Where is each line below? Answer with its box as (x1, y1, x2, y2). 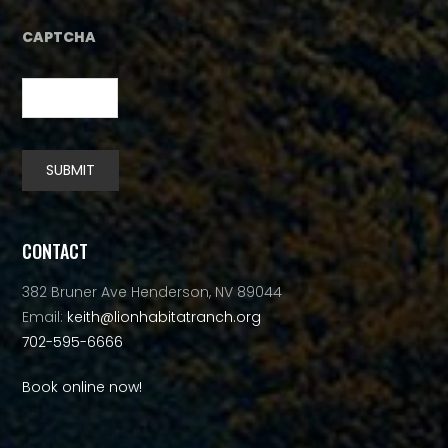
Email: (22, 307, 68, 327)
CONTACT (22, 238, 89, 264)
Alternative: (22, 203, 101, 223)
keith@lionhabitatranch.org (67, 307, 262, 327)
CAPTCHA (22, 27, 97, 47)
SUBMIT (46, 160, 96, 180)
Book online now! (22, 377, 143, 397)
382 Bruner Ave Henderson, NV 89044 (22, 282, 283, 302)
